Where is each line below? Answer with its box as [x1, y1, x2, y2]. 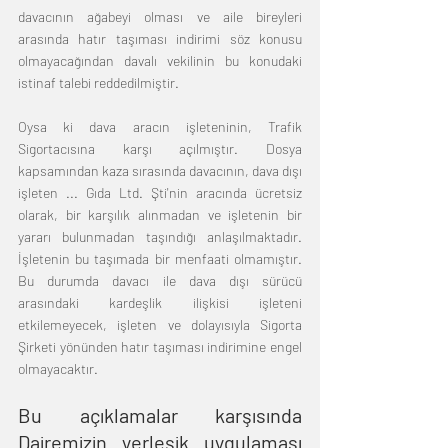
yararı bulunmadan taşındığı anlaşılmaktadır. [18, 228, 302, 246]
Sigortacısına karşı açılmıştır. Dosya [18, 140, 302, 158]
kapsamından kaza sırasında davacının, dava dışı [18, 162, 302, 180]
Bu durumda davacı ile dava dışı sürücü [18, 272, 302, 290]
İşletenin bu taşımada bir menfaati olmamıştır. [18, 250, 302, 268]
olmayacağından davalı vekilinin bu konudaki [18, 52, 302, 70]
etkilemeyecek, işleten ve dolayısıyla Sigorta [18, 316, 302, 334]
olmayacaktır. [18, 360, 98, 378]
